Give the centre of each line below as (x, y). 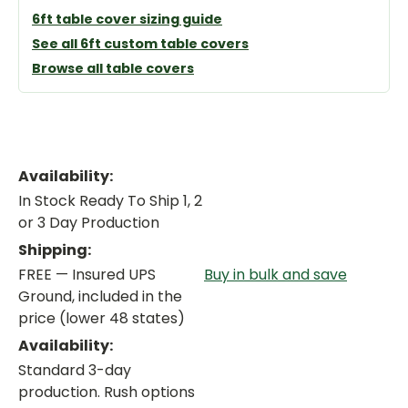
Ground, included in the (100, 297)
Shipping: (55, 250)
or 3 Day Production (89, 223)
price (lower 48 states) (102, 319)
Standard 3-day (75, 371)
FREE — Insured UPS (87, 275)
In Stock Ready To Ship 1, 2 (110, 201)
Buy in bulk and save (275, 275)
